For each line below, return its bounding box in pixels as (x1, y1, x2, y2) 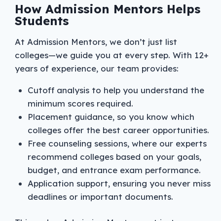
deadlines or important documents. (27, 191, 173, 202)
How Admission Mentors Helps (15, 1, 200, 16)
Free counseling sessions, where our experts (27, 138, 207, 148)
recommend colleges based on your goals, (27, 151, 201, 162)
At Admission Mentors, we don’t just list (15, 36, 177, 47)
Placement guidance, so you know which (27, 111, 194, 122)
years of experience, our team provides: (15, 63, 179, 74)
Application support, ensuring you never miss (27, 178, 211, 188)
